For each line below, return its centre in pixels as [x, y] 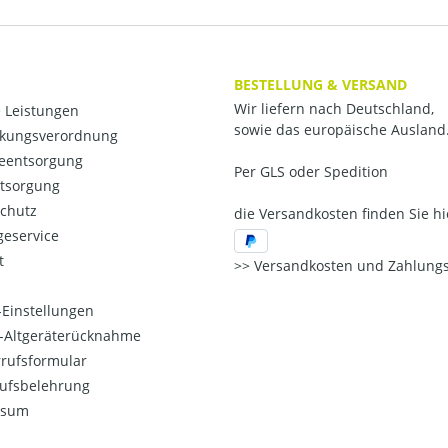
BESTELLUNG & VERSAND [320, 84]
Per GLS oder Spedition [311, 171]
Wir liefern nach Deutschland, [334, 108]
